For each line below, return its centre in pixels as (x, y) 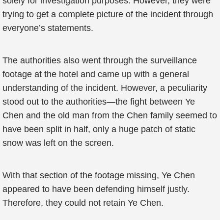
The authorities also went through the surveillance (100, 60)
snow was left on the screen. (58, 143)
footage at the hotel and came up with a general (96, 74)
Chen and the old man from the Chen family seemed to (110, 115)
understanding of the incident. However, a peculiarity (105, 88)
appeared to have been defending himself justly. (96, 189)
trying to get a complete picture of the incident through (108, 14)
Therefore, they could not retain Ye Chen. (83, 203)
